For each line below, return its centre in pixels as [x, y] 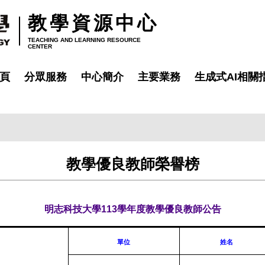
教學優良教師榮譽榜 [132, 164]
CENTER [40, 46]
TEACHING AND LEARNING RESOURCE [85, 40]
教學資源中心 [94, 23]
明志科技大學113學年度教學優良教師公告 [132, 209]
